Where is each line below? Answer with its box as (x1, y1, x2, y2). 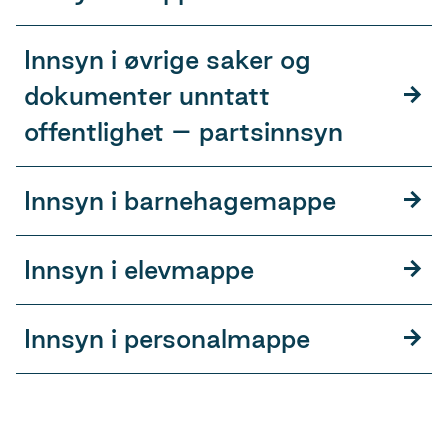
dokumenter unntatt (24, 80, 270, 110)
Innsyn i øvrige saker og (24, 44, 311, 74)
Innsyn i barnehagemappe (24, 185, 336, 215)
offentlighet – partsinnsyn (24, 116, 343, 146)
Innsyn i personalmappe (24, 323, 310, 353)
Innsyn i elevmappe (24, 254, 254, 284)
